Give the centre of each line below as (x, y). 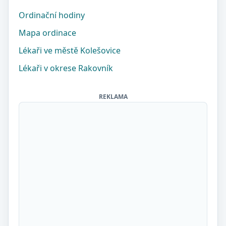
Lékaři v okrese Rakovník (66, 68)
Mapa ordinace (47, 33)
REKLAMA (113, 97)
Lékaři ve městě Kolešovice (70, 50)
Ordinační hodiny (52, 15)
